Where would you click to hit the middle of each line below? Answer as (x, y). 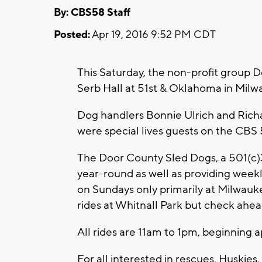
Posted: (72, 35)
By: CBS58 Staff (92, 12)
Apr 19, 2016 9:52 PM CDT (153, 35)
